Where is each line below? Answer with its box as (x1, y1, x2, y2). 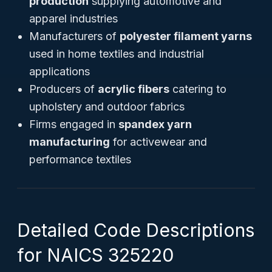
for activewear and (110, 135, 207, 148)
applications (29, 65, 90, 78)
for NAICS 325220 (17, 244, 174, 266)
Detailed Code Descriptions (17, 219, 254, 241)
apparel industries (29, 12, 118, 25)
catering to (169, 83, 226, 95)
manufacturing (29, 135, 110, 148)
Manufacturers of (29, 30, 120, 42)
